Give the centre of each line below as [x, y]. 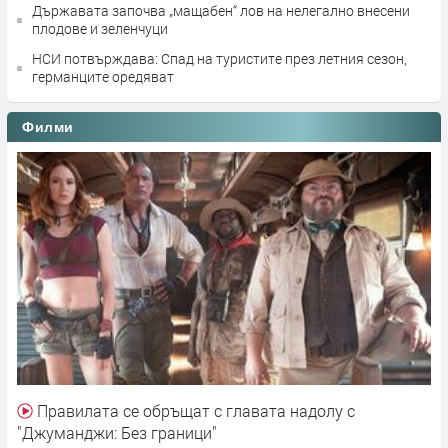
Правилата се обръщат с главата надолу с [194, 411]
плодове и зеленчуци [100, 29]
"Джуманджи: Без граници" [117, 433]
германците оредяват [103, 77]
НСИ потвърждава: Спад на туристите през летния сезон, [219, 59]
